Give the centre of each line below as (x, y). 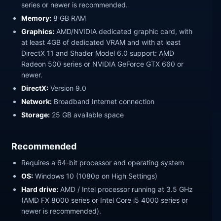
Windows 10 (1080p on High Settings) (95, 176)
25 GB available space (87, 114)
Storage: (36, 114)
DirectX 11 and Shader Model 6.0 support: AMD (98, 53)
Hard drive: (40, 189)
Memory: (37, 18)
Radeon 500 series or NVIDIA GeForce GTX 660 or (103, 64)
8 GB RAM (69, 18)
